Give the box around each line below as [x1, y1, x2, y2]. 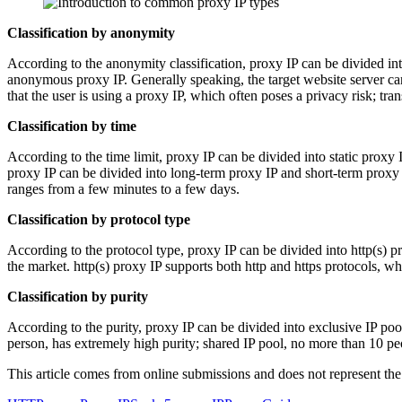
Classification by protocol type [7, 211, 190, 227]
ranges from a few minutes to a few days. [7, 180, 240, 197]
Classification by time [7, 118, 136, 134]
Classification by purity [7, 288, 148, 304]
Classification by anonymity [7, 24, 175, 40]
